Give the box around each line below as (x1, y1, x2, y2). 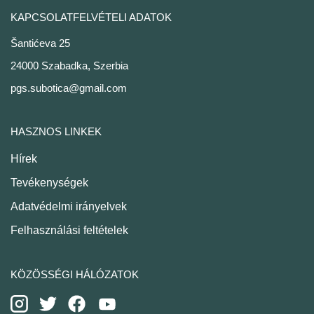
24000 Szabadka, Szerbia (11, 59, 128, 71)
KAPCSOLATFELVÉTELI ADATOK (11, 11, 172, 23)
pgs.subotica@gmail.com (11, 81, 127, 94)
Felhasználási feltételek (11, 224, 128, 236)
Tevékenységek (11, 176, 88, 189)
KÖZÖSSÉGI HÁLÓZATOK (11, 268, 139, 280)
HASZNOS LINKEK (11, 125, 102, 137)
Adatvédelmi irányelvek (11, 200, 127, 212)
